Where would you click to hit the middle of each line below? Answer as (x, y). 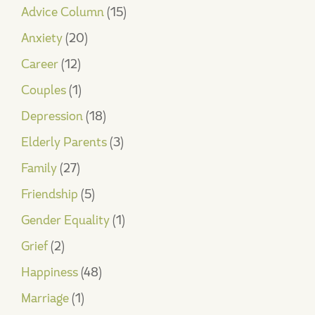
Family (39, 168)
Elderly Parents (64, 142)
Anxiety (42, 38)
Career (40, 64)
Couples (44, 90)
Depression (52, 116)
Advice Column (63, 12)
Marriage (45, 298)
